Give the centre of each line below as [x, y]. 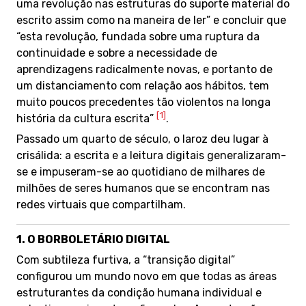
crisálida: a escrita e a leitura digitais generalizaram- [151, 155]
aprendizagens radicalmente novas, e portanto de [144, 69]
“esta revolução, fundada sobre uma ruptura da [138, 37]
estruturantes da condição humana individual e [139, 293]
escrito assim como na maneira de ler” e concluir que [151, 20]
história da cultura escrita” [86, 119]
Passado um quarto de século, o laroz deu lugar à [142, 139]
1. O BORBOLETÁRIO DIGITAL [93, 239]
